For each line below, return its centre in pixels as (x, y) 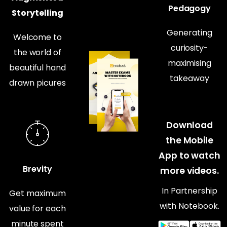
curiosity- (190, 48)
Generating (190, 32)
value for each (37, 209)
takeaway (190, 78)
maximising (190, 63)
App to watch (190, 155)
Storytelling (37, 13)
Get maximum (37, 194)
